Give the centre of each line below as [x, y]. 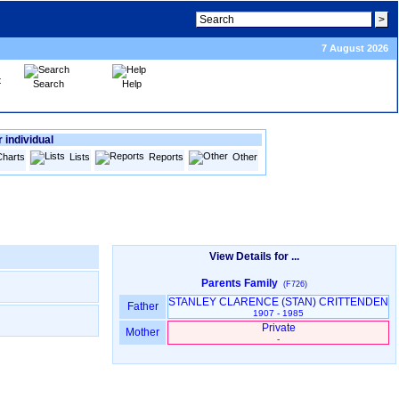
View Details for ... [254, 256]
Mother [142, 332]
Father [142, 306]
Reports [166, 156]
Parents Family [242, 283]
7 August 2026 [355, 48]
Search [49, 84]
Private [278, 328]
